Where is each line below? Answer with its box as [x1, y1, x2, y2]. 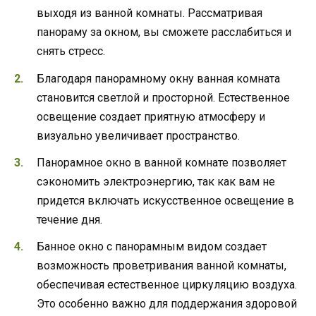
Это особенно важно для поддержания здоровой [37, 296, 297, 310]
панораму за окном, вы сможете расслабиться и [37, 25, 291, 39]
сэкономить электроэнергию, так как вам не [37, 174, 275, 188]
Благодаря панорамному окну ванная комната [37, 71, 280, 85]
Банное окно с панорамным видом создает [37, 239, 267, 253]
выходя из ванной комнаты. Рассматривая [37, 6, 262, 20]
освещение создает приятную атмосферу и [37, 109, 265, 123]
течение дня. [37, 212, 102, 226]
